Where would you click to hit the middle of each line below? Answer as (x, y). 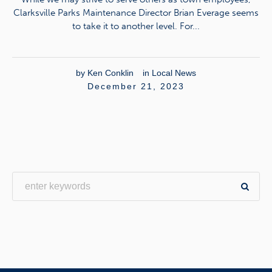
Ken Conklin (110, 73)
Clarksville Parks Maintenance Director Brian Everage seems (136, 13)
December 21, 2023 (136, 87)
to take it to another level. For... (136, 26)
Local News (174, 73)
